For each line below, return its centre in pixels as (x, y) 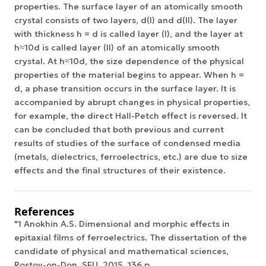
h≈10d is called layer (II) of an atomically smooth (117, 47)
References (44, 211)
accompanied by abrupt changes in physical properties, (132, 102)
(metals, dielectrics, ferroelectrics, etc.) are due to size (131, 156)
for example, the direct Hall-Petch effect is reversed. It (131, 115)
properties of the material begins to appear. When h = (129, 75)
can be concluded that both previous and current (119, 129)
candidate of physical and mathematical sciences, (121, 251)
